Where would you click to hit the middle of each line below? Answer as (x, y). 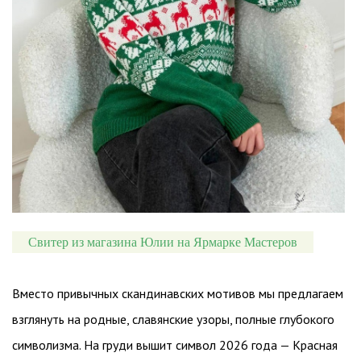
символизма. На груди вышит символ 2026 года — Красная (175, 344)
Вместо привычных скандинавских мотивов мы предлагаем (178, 293)
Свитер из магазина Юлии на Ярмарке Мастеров (163, 242)
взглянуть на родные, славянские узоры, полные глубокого (173, 319)
